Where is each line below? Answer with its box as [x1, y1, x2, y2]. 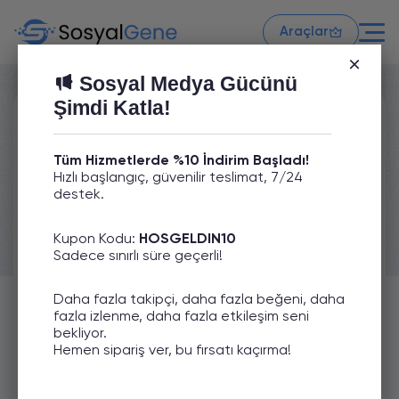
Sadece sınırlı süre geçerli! [53, 249, 223, 264]
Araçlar [280, 25, 329, 38]
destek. [53, 188, 104, 202]
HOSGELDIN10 [139, 232, 236, 247]
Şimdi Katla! [53, 96, 171, 119]
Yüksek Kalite [73, 267, 157, 282]
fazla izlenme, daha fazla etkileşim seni [53, 310, 309, 324]
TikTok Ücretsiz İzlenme [118, 138, 344, 159]
